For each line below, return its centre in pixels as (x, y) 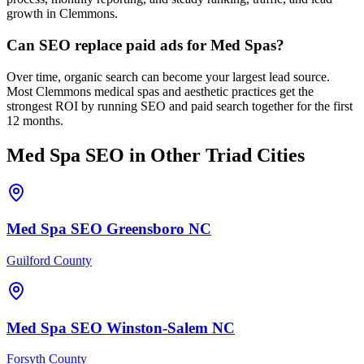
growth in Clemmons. (62, 14)
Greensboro (145, 229)
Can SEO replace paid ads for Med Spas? (145, 45)
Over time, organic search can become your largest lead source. (168, 76)
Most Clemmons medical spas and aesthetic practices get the (160, 91)
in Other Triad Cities (214, 155)
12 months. (35, 120)
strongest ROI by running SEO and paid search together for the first (180, 106)
